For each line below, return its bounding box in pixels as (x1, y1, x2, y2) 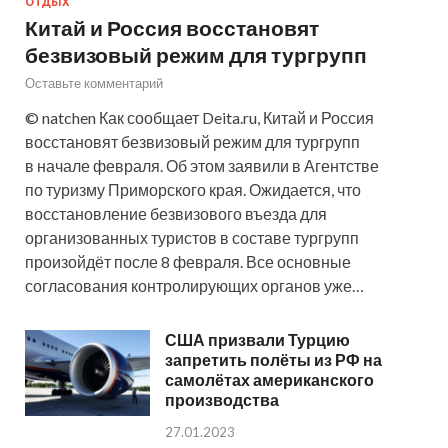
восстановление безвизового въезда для (25, 203, 327, 223)
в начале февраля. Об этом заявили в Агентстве (25, 155, 379, 175)
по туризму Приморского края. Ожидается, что (25, 179, 361, 199)
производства (165, 389, 279, 409)
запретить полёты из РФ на (165, 349, 382, 369)
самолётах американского (165, 369, 374, 389)
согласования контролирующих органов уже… (25, 275, 364, 295)
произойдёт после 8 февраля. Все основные (25, 251, 351, 271)
